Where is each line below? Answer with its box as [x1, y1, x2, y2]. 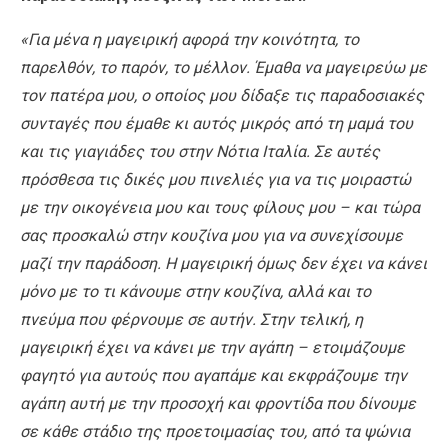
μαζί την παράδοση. [20, 253, 165, 273]
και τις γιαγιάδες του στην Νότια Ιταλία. [20, 141, 314, 161]
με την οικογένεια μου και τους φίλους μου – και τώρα [20, 197, 420, 217]
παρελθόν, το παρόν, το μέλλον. [20, 57, 254, 77]
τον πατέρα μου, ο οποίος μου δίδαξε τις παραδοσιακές [20, 85, 424, 105]
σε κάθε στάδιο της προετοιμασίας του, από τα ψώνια [20, 421, 410, 441]
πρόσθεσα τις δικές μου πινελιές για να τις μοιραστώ [20, 169, 411, 189]
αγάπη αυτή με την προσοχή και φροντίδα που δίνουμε [20, 393, 416, 413]
